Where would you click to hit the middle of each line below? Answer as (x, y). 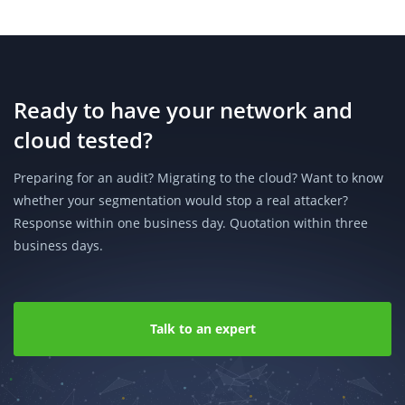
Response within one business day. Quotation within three (191, 223)
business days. (58, 245)
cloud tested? (83, 140)
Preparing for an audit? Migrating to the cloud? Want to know (198, 178)
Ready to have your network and (183, 110)
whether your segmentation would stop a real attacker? (181, 200)
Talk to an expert (202, 329)
